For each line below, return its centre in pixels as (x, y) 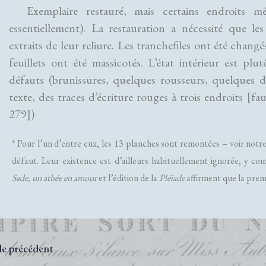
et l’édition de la (128, 178)
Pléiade (172, 178)
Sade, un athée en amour (54, 178)
